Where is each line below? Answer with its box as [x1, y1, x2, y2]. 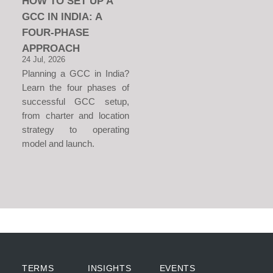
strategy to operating [22, 124, 129, 135]
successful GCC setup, [22, 96, 129, 107]
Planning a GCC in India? [22, 68, 129, 79]
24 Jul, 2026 [22, 54, 65, 64]
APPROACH [22, 41, 80, 54]
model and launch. [22, 138, 94, 149]
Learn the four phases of [22, 82, 129, 93]
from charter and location [22, 110, 129, 121]
